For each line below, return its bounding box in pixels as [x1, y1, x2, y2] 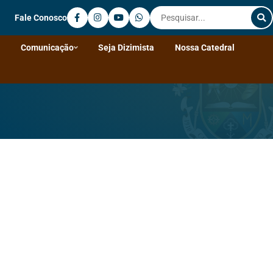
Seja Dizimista [98, 42, 155, 52]
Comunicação [20, 42, 74, 52]
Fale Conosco [14, 12, 67, 23]
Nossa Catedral [174, 42, 235, 52]
